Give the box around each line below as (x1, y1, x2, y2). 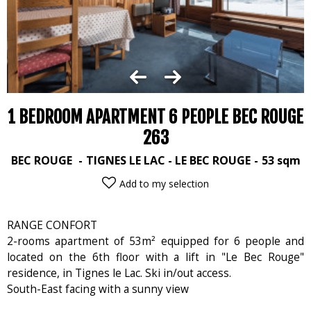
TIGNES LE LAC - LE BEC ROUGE (85, 152, 251, 168)
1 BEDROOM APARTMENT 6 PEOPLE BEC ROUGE (8, 106, 303, 128)
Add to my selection (119, 176, 209, 190)
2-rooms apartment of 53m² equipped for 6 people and (7, 233, 304, 249)
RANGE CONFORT (7, 217, 97, 233)
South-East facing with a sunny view (7, 281, 189, 296)
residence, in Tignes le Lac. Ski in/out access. (7, 265, 231, 280)
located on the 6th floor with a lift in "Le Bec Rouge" (7, 249, 304, 264)
